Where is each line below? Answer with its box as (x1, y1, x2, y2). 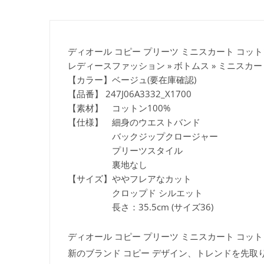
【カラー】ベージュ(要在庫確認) (68, 73, 196, 85)
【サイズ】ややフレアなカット (68, 172, 192, 184)
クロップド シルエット (68, 186, 203, 199)
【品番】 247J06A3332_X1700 (68, 87, 192, 100)
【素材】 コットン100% (68, 101, 170, 114)
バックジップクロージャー (68, 130, 218, 142)
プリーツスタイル (68, 144, 183, 156)
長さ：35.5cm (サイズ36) (68, 200, 213, 213)
